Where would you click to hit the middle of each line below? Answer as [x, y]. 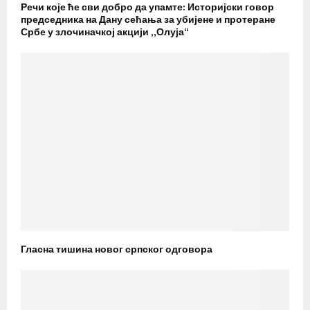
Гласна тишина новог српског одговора [117, 250]
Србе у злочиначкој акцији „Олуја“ [104, 32]
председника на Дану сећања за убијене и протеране [148, 19]
